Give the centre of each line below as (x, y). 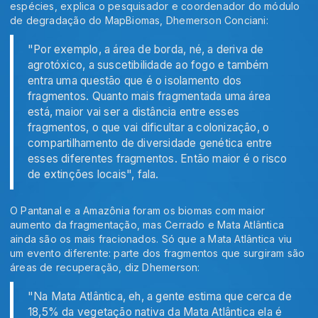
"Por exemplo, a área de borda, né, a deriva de (146, 49)
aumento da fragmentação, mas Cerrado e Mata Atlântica (147, 224)
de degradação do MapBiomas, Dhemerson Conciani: (139, 20)
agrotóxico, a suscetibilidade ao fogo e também (148, 65)
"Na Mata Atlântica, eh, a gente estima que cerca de (160, 296)
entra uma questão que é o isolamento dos (135, 80)
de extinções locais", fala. (93, 174)
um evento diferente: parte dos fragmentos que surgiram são (158, 253)
